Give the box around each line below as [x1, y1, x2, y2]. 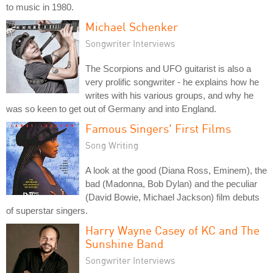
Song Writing [85, 139, 138, 151]
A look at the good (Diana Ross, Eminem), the [85, 165, 267, 175]
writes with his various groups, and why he [85, 90, 253, 101]
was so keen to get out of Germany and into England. [6, 103, 216, 114]
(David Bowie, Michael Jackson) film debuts [85, 191, 260, 202]
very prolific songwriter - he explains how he [85, 76, 259, 87]
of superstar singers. [6, 205, 88, 216]
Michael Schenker [85, 19, 178, 34]
